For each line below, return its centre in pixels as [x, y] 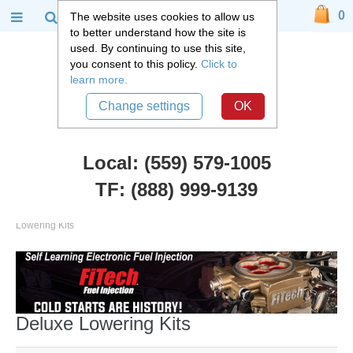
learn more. [98, 80]
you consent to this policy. [135, 64]
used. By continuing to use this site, [158, 48]
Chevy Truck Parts [55, 206]
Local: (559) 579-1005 [176, 163]
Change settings [144, 106]
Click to [219, 64]
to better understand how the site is [158, 32]
